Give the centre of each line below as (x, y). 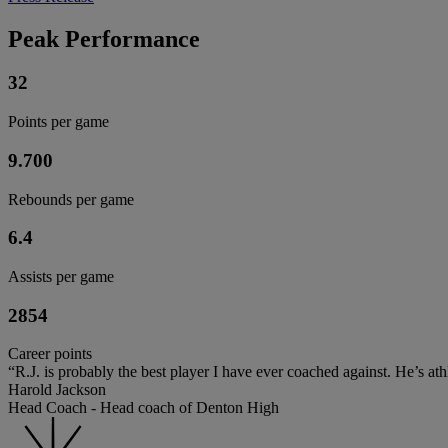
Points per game (58, 122)
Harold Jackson (57, 390)
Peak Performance (104, 38)
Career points (50, 354)
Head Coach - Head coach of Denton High (143, 408)
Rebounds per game (71, 199)
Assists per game (61, 277)
